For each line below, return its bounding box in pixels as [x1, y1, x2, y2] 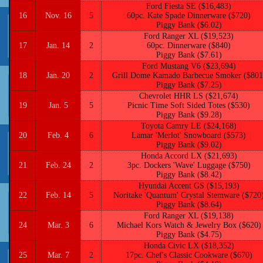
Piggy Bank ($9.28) [156, 110, 222, 119]
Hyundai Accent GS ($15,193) [138, 181, 240, 190]
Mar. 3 [47, 221, 69, 230]
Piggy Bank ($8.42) [156, 170, 222, 179]
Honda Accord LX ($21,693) [140, 151, 237, 160]
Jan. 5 [48, 101, 68, 110]
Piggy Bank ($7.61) [156, 50, 222, 59]
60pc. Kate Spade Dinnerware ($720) [127, 11, 251, 20]
